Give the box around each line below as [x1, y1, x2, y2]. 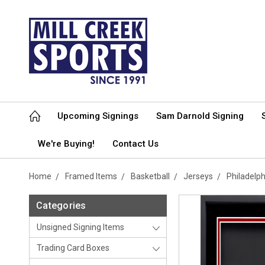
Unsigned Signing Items [37, 222, 124, 232]
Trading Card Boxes [37, 243, 109, 253]
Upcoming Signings [57, 111, 138, 121]
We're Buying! [38, 138, 95, 149]
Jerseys [183, 172, 213, 181]
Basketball [131, 172, 170, 181]
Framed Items [65, 172, 117, 181]
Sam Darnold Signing [156, 111, 244, 121]
